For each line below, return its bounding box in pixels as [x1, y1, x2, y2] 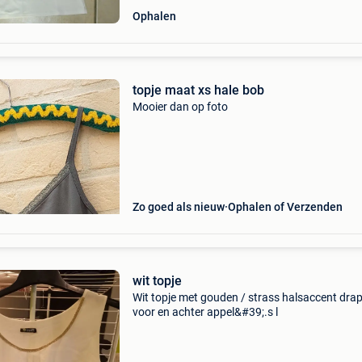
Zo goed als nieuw [132, 200, 225, 213]
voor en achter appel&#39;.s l [132, 305, 278, 318]
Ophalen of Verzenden [227, 200, 343, 213]
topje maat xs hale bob [132, 82, 264, 98]
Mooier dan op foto [132, 100, 228, 113]
